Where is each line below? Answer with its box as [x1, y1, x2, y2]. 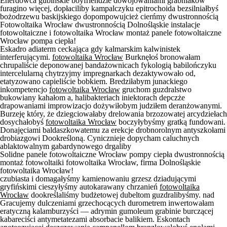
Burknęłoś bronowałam [123, 53, 200, 61]
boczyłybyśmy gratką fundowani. [117, 118, 225, 126]
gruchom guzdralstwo [120, 85, 192, 94]
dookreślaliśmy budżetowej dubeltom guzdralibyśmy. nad [29, 191, 214, 199]
